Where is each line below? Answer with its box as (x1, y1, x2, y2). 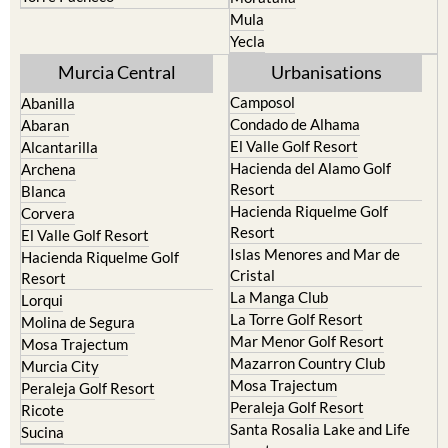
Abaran (21, 152, 69, 171)
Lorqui (21, 327, 63, 346)
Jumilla (230, 2, 277, 21)
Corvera (21, 240, 75, 259)
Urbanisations (270, 97, 382, 120)
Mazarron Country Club (230, 390, 385, 409)
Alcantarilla (21, 174, 98, 193)
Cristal (230, 302, 275, 321)
